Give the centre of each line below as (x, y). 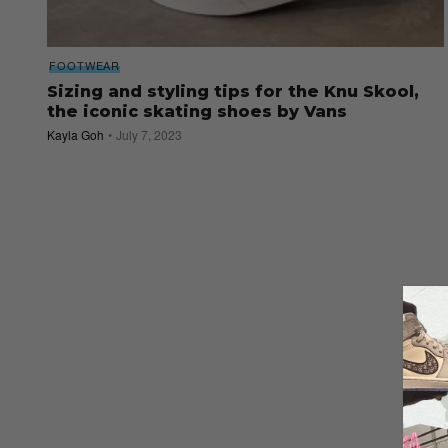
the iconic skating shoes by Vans (197, 111)
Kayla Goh (75, 134)
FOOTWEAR (85, 64)
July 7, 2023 (149, 134)
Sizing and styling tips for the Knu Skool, (233, 91)
